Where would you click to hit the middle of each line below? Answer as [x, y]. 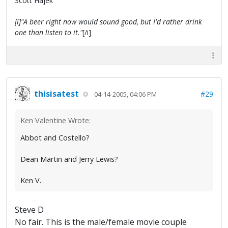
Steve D [29, 210]
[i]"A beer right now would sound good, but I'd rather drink [108, 22]
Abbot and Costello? [55, 138]
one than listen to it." [49, 33]
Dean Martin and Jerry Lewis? [69, 159]
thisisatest [56, 93]
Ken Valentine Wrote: [55, 121]
